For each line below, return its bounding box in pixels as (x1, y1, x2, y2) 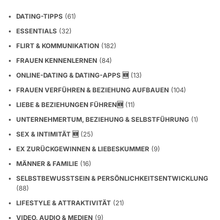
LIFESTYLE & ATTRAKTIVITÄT (16, 198, 111, 207)
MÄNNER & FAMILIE (16, 159, 78, 167)
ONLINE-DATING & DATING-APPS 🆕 (16, 71, 129, 79)
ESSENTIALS (16, 27, 57, 35)
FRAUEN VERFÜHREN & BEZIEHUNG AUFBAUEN (16, 85, 169, 94)
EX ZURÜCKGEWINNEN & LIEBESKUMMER (16, 144, 149, 153)
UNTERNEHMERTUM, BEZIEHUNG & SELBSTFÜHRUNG (16, 115, 189, 123)
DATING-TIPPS (16, 12, 63, 20)
